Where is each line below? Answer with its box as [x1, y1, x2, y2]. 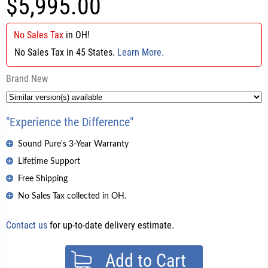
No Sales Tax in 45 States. [14, 46, 118, 58]
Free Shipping [18, 174, 68, 183]
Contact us [6, 219, 47, 231]
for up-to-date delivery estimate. [47, 219, 174, 231]
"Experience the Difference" [6, 114, 133, 129]
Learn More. [117, 46, 165, 58]
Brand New [6, 72, 48, 84]
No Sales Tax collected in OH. [18, 191, 126, 200]
